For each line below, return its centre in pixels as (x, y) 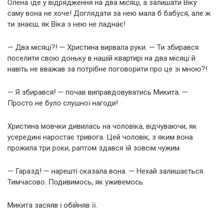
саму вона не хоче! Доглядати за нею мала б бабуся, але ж (109, 13)
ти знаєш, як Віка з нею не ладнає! (66, 24)
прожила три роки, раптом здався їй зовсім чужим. (94, 148)
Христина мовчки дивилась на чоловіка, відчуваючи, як (102, 126)
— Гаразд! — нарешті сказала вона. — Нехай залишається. (106, 171)
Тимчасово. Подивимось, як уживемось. (76, 182)
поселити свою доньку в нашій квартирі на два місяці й (101, 58)
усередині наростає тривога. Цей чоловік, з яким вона (100, 137)
